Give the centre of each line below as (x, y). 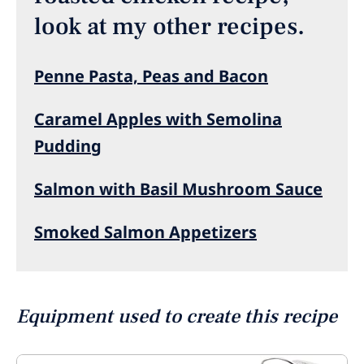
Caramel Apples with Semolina (158, 119)
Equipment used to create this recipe (177, 317)
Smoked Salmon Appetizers (145, 232)
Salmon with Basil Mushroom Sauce (178, 189)
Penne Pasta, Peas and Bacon (151, 76)
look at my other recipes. (169, 27)
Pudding (68, 146)
